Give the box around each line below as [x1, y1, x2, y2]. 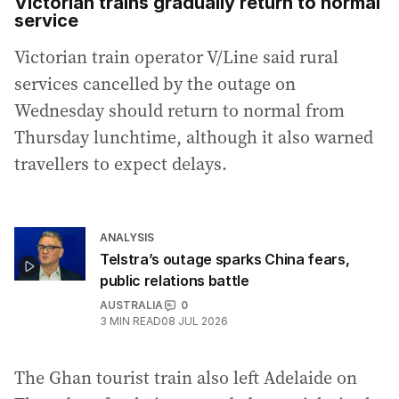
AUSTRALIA [100, 298, 163, 313]
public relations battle [100, 272, 249, 290]
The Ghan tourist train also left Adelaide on [14, 365, 357, 391]
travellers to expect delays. [14, 151, 227, 177]
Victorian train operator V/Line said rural [14, 45, 338, 70]
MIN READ [110, 314, 161, 329]
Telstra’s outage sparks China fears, [100, 250, 350, 269]
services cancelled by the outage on [14, 71, 296, 97]
